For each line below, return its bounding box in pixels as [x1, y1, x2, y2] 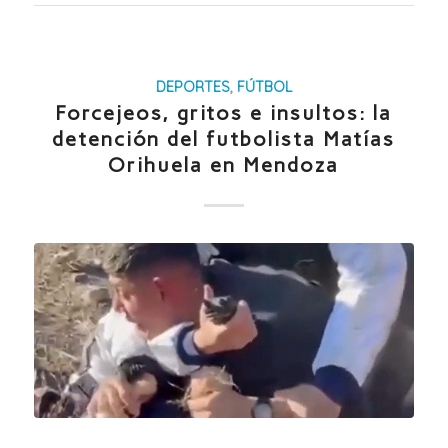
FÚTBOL [236, 78, 292, 97]
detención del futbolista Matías [52, 127, 396, 152]
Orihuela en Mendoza [108, 153, 340, 178]
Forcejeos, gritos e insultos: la [55, 101, 393, 126]
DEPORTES [155, 78, 230, 97]
